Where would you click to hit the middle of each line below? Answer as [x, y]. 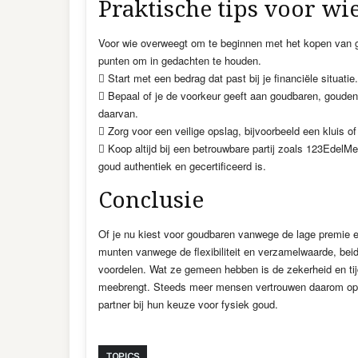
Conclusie [151, 200]
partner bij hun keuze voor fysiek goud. [188, 304]
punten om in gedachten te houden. [180, 60]
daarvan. [118, 113]
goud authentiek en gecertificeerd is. [182, 166]
